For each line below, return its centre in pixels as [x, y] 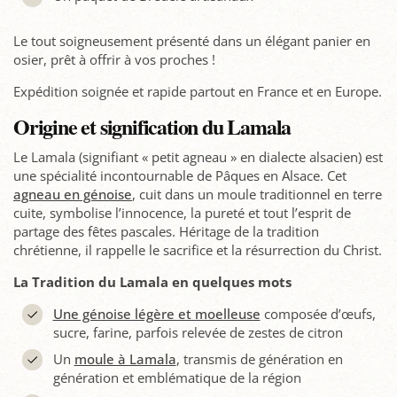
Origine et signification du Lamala [152, 127]
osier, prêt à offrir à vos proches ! [114, 60]
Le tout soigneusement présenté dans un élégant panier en [192, 41]
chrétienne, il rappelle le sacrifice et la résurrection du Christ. [198, 250]
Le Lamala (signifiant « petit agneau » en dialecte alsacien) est [198, 157]
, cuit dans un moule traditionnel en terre [257, 195]
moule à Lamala [125, 359]
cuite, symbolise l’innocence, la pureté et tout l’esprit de [182, 213]
